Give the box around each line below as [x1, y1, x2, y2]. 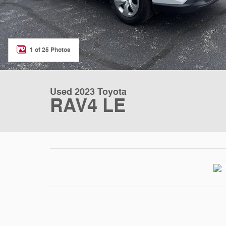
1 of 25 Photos [30, 45, 71, 54]
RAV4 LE [50, 94, 126, 118]
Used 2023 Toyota [50, 86, 127, 98]
